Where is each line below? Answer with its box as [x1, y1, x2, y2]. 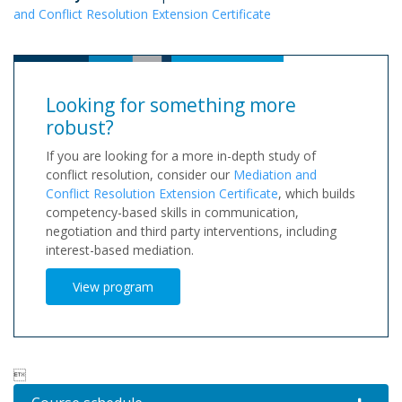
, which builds [278, 185, 355, 203]
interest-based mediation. [46, 241, 194, 259]
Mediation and [233, 166, 317, 184]
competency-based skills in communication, [46, 204, 299, 222]
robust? [46, 115, 114, 141]
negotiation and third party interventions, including [46, 223, 336, 240]
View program [73, 278, 153, 296]
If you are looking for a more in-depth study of [46, 147, 316, 165]
